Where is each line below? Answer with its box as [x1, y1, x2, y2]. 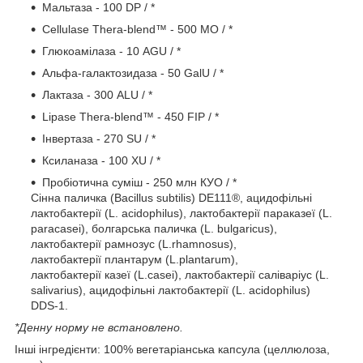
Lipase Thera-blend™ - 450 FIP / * [42, 109, 219, 123]
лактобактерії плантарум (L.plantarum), [31, 252, 238, 266]
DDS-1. [31, 298, 68, 312]
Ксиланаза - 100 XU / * [42, 153, 160, 167]
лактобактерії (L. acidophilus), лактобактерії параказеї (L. [31, 206, 332, 220]
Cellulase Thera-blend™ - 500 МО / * [42, 22, 233, 36]
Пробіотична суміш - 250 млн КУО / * [42, 175, 237, 189]
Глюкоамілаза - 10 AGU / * [42, 44, 181, 58]
